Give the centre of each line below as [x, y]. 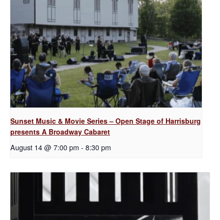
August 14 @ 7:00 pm [45, 147]
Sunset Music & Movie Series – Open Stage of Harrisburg [106, 121]
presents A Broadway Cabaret [60, 132]
